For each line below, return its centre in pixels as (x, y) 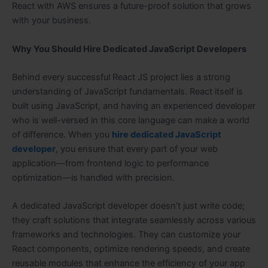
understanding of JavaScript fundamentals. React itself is (127, 91)
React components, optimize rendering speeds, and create (131, 249)
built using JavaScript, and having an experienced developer (134, 106)
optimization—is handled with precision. (93, 177)
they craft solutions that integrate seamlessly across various (134, 220)
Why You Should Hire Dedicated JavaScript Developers (129, 49)
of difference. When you (62, 134)
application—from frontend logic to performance (110, 163)
